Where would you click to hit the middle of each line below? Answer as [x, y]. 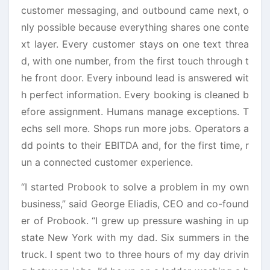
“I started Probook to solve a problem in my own [135, 187]
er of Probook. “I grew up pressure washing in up [135, 220]
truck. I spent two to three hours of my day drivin [135, 254]
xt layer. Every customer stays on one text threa [135, 44]
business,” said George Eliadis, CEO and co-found [135, 203]
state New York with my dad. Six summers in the [135, 237]
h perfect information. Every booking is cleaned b [135, 94]
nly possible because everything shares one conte [135, 27]
